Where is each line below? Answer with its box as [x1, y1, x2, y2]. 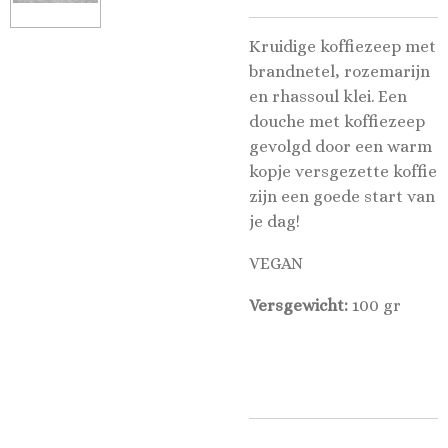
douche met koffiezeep [249, 112, 425, 132]
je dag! [249, 212, 300, 232]
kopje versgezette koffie [249, 162, 437, 182]
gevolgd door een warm [249, 137, 432, 157]
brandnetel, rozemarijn [249, 62, 430, 82]
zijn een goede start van [249, 187, 435, 207]
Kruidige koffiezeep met [249, 37, 436, 57]
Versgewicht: [249, 295, 352, 315]
